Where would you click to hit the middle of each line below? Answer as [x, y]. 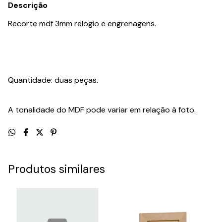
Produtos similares [56, 169]
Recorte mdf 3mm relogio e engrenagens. [82, 23]
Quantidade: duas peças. [53, 80]
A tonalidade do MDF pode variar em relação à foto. [102, 110]
